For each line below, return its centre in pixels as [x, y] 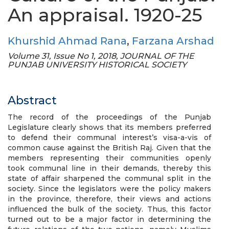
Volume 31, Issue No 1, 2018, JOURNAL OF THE [101, 56]
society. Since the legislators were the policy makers [109, 189]
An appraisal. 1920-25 [105, 15]
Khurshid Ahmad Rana [67, 41]
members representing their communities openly [109, 158]
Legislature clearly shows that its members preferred [109, 127]
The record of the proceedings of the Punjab [109, 117]
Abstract [32, 100]
